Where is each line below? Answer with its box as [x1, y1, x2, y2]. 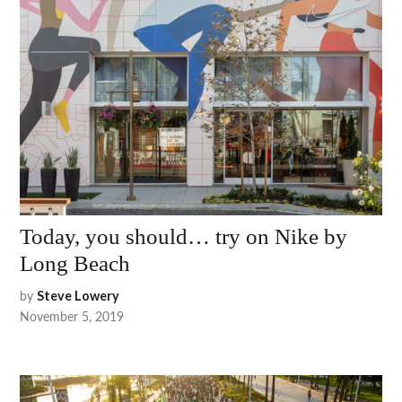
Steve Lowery [37, 288, 120, 304]
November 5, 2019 [20, 307, 125, 326]
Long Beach [20, 251, 131, 276]
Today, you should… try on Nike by [20, 224, 348, 249]
